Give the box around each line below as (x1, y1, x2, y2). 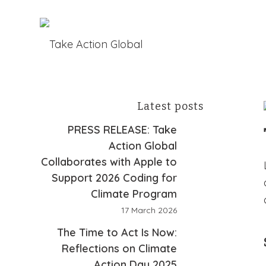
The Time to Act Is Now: (56, 226, 177, 239)
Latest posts (137, 100, 204, 113)
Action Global (108, 139, 177, 153)
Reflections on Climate (61, 242, 177, 255)
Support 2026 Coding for (51, 171, 177, 185)
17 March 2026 (121, 205, 177, 216)
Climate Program (90, 187, 177, 201)
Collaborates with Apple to (40, 155, 177, 169)
